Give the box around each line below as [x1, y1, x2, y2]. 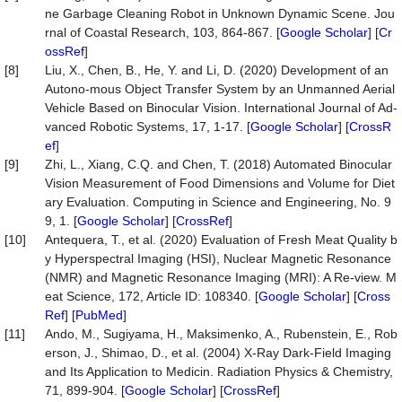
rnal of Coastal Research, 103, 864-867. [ [45, 25, 280, 39]
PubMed [75, 308, 123, 322]
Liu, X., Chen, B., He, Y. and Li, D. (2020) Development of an [45, 63, 389, 77]
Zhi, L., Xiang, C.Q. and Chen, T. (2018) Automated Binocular [45, 157, 392, 171]
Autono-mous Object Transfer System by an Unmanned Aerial [45, 82, 395, 96]
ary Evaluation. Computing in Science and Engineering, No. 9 [45, 195, 391, 209]
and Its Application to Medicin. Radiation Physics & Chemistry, [45, 364, 393, 379]
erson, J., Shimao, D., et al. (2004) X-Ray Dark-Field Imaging [45, 345, 391, 360]
